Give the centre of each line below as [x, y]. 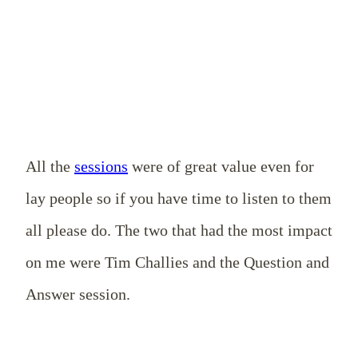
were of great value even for [221, 166]
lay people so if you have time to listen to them [179, 198]
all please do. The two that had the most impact [179, 230]
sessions [101, 166]
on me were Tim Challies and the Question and [177, 262]
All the [50, 166]
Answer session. [80, 294]
